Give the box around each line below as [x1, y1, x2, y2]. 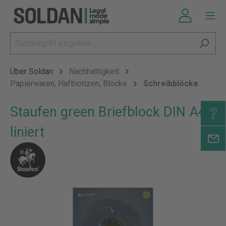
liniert [10, 124, 44, 140]
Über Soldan [10, 67, 53, 76]
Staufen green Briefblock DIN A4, [10, 104, 209, 120]
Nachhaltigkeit [69, 67, 119, 76]
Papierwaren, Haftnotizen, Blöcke [10, 79, 127, 88]
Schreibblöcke [143, 79, 198, 88]
